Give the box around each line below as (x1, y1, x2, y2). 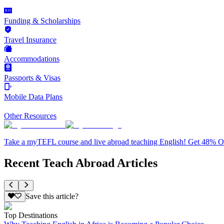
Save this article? (25, 192, 78, 201)
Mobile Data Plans (4, 92, 62, 101)
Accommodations (4, 54, 59, 63)
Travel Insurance (4, 35, 56, 44)
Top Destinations (4, 211, 57, 220)
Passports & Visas (4, 73, 60, 82)
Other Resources (4, 111, 56, 120)
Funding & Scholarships (4, 16, 80, 25)
